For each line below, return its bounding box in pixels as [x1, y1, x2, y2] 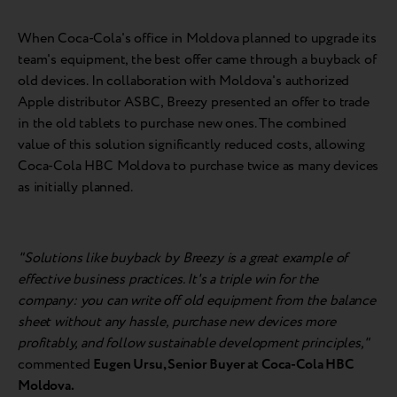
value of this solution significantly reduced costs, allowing [18, 135, 365, 156]
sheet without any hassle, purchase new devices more [18, 312, 336, 333]
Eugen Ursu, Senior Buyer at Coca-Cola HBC [93, 354, 354, 376]
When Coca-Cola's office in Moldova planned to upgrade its [18, 28, 377, 50]
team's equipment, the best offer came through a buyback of [18, 50, 377, 71]
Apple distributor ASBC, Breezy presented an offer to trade [18, 92, 370, 113]
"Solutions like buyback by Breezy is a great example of [18, 248, 348, 269]
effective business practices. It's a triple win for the [18, 269, 319, 291]
